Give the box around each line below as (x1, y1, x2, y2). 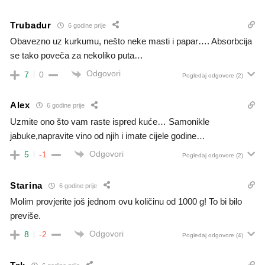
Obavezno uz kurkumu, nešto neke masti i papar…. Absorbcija (10, 36, 252, 47)
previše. (10, 211, 41, 221)
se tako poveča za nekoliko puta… (10, 50, 143, 61)
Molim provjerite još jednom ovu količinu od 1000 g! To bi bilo (10, 196, 242, 207)
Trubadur (10, 20, 51, 30)
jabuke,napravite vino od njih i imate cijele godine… (10, 130, 205, 141)
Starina (10, 180, 43, 190)
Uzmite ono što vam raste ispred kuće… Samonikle (10, 116, 209, 127)
